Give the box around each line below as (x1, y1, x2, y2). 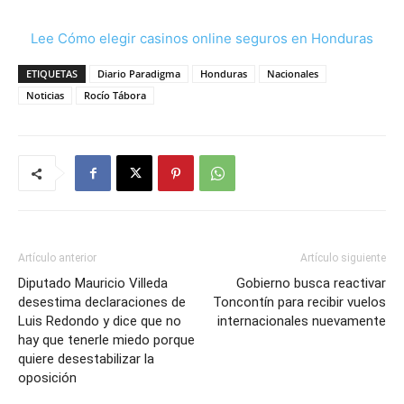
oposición (18, 370, 77, 387)
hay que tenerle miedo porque (18, 332, 195, 349)
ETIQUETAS (26, 67, 78, 81)
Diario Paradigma (97, 67, 180, 81)
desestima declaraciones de (18, 294, 186, 311)
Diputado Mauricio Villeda (18, 275, 168, 292)
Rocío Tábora (84, 88, 146, 103)
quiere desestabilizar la (18, 351, 154, 368)
